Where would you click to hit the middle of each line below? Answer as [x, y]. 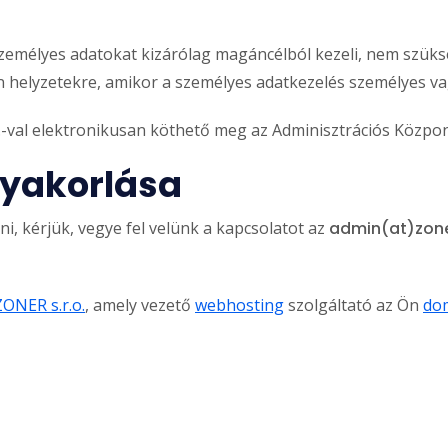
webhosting [239, 304]
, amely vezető [140, 304]
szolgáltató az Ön [353, 304]
